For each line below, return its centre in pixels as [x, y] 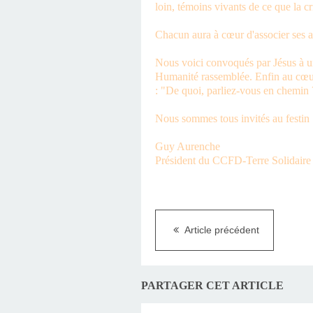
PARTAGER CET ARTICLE [212, 286]
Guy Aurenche [188, 147]
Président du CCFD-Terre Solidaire [233, 161]
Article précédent [221, 230]
